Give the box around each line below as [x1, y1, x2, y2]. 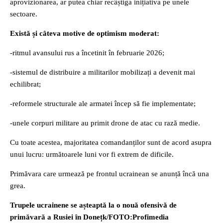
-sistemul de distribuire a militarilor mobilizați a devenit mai [10, 68, 195, 76]
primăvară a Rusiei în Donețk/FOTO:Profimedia [10, 213, 169, 221]
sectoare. [10, 10, 37, 18]
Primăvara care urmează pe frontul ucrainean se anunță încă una [10, 170, 209, 178]
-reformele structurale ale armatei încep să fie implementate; [10, 100, 196, 108]
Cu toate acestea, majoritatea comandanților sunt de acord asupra [10, 138, 212, 146]
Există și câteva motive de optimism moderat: [10, 29, 159, 37]
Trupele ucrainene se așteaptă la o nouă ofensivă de [10, 201, 177, 209]
